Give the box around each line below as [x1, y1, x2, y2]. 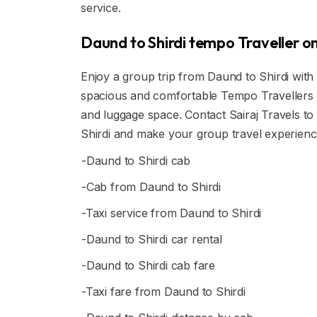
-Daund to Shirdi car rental [81, 232, 222, 246]
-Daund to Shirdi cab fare [81, 258, 215, 272]
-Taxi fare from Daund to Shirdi [81, 284, 246, 299]
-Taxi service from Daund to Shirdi [81, 206, 262, 220]
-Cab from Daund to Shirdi [81, 180, 221, 194]
